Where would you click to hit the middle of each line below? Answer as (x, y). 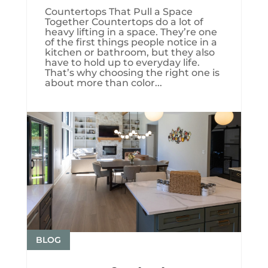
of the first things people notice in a (131, 42)
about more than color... (103, 83)
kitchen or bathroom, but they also (130, 52)
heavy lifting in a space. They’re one (131, 32)
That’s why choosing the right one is (132, 72)
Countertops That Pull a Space (118, 11)
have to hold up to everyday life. (122, 62)
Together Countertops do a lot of (124, 22)
